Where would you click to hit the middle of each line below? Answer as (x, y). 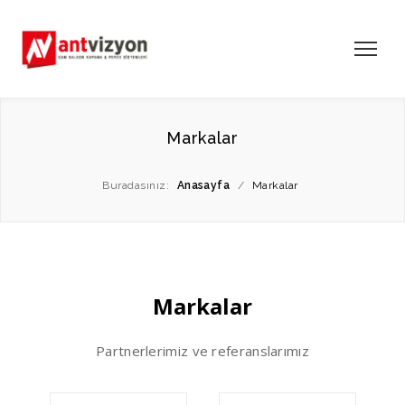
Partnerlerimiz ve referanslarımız (202, 351)
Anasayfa (203, 185)
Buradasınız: (136, 185)
